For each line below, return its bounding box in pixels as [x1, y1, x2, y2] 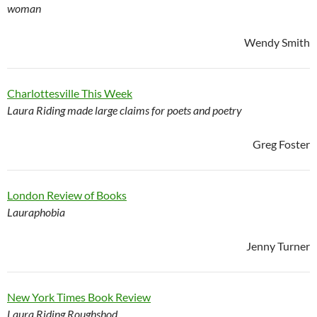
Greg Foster [253, 137, 310, 151]
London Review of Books [7, 188, 127, 202]
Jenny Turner [246, 238, 310, 253]
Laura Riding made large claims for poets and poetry [7, 103, 242, 117]
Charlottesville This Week [7, 86, 132, 100]
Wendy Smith [244, 35, 310, 49]
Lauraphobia [7, 204, 65, 219]
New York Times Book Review [7, 289, 151, 304]
